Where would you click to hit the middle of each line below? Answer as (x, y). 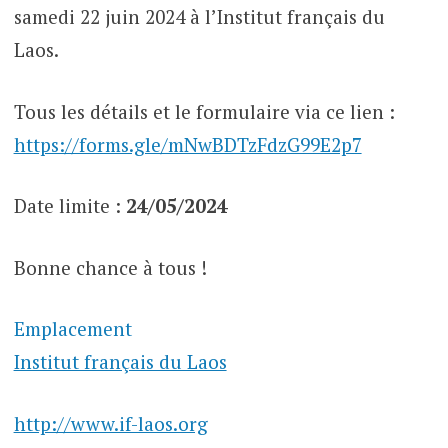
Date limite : (69, 206)
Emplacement (72, 329)
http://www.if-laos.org (110, 423)
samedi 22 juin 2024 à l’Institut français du (199, 17)
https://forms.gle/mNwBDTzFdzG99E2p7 (187, 144)
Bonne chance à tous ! (110, 267)
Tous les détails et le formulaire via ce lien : (204, 111)
